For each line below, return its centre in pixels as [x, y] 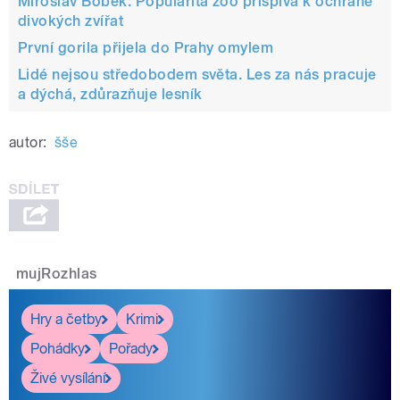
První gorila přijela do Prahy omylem [146, 48]
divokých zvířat [71, 21]
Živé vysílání [68, 378]
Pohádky [58, 348]
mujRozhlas [57, 274]
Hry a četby [66, 319]
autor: [28, 143]
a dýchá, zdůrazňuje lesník [110, 95]
